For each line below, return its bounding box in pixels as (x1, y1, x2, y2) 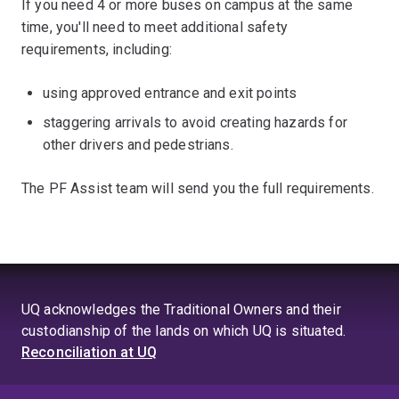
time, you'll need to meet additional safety (21, 19, 288, 36)
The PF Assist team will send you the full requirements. (21, 180, 374, 197)
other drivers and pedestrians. (43, 136, 233, 153)
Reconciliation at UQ (21, 344, 158, 361)
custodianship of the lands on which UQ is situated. (21, 322, 346, 339)
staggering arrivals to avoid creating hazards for (43, 114, 347, 131)
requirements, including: (21, 41, 172, 58)
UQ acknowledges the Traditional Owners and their (21, 301, 341, 318)
